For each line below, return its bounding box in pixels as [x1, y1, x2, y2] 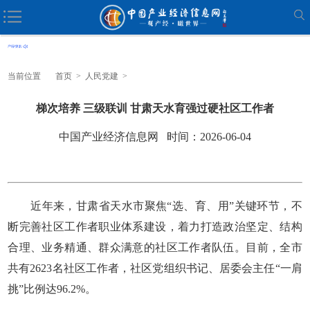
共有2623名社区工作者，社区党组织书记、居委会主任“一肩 [8, 262, 302, 274]
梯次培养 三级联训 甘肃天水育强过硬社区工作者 [36, 102, 274, 114]
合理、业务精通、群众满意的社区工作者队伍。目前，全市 [8, 241, 302, 253]
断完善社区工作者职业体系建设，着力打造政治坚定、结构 [8, 220, 302, 232]
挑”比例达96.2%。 [8, 282, 97, 295]
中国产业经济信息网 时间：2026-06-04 [59, 130, 251, 143]
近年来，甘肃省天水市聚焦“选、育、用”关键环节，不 [8, 199, 302, 212]
